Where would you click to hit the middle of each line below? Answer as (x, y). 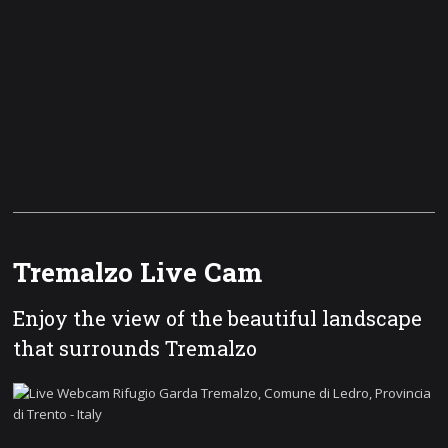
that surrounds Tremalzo (135, 348)
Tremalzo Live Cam (138, 271)
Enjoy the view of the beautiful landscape (218, 318)
